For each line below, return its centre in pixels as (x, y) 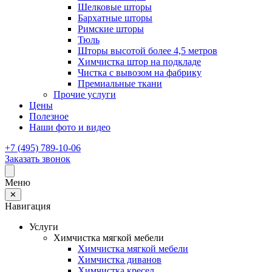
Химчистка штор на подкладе (139, 62)
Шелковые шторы (115, 7)
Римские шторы (111, 29)
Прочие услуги (85, 94)
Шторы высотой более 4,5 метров (148, 51)
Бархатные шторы (115, 18)
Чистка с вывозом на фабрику (140, 73)
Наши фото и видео (70, 127)
